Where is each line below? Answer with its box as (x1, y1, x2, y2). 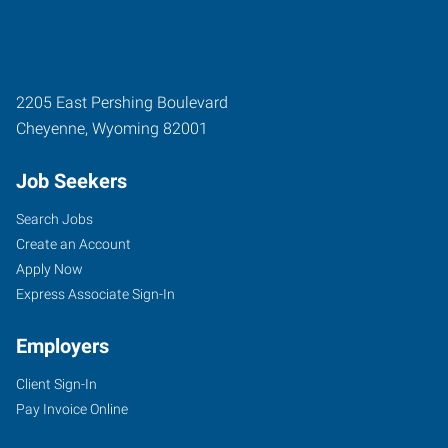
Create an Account (16, 235, 131, 252)
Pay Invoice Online (16, 400, 128, 417)
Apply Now (16, 260, 83, 277)
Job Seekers (16, 168, 127, 193)
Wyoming (92, 118, 159, 138)
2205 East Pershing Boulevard (16, 92, 228, 112)
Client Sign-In (16, 375, 97, 392)
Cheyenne (16, 118, 85, 138)
